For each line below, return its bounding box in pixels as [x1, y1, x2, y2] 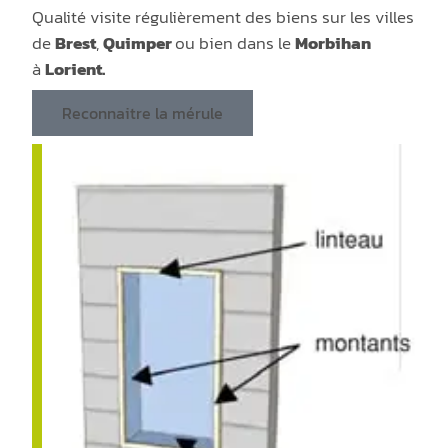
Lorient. [45, 55, 109, 82]
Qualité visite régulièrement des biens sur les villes [32, 3, 415, 30]
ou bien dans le [175, 29, 296, 56]
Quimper [103, 29, 176, 56]
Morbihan [295, 29, 372, 56]
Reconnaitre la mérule [62, 100, 224, 125]
